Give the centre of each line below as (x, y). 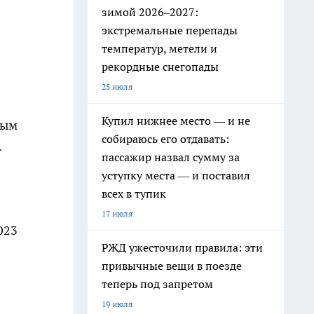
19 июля (117, 304)
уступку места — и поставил (176, 175)
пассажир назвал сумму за (171, 157)
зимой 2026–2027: (150, 12)
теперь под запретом (157, 284)
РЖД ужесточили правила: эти (182, 247)
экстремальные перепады (170, 30)
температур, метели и (159, 48)
